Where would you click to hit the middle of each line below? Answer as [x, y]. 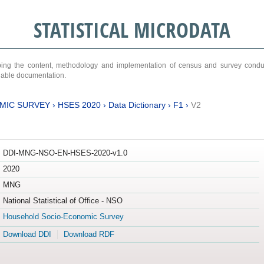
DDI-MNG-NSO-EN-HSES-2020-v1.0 [65, 153]
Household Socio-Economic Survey [63, 217]
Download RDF [89, 235]
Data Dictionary [137, 105]
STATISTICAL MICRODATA [132, 30]
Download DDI [27, 235]
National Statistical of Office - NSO [62, 201]
